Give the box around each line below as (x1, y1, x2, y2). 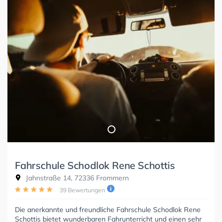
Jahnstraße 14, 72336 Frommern (24, 173, 129, 183)
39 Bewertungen (59, 186, 105, 194)
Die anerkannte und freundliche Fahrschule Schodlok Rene (15, 205, 201, 215)
